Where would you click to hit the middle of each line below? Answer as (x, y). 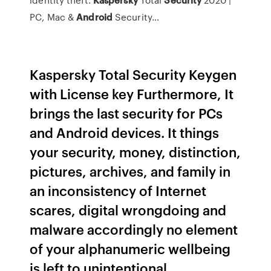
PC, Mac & (53, 17)
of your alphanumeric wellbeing (130, 248)
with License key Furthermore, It (132, 93)
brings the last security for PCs (126, 113)
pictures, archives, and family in (130, 171)
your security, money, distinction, (135, 152)
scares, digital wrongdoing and (128, 210)
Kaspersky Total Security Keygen (133, 74)
